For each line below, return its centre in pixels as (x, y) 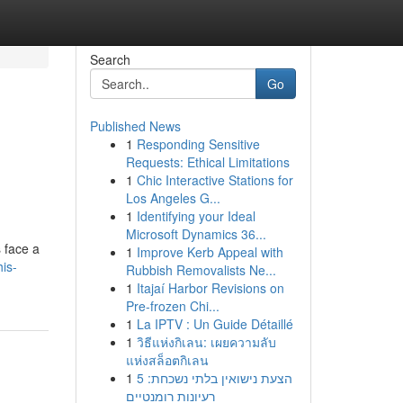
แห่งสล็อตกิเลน (167, 360)
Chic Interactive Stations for (215, 180)
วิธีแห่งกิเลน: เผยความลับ (206, 342)
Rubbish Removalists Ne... (201, 270)
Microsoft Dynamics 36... (196, 234)
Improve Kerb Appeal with (210, 252)
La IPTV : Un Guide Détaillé (215, 324)
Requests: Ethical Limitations (207, 162)
